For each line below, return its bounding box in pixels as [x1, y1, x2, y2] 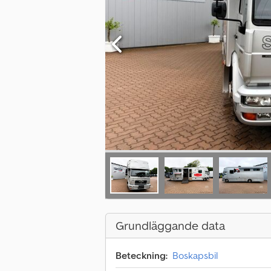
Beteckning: [116, 249, 168, 262]
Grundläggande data [116, 218, 225, 234]
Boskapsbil [172, 249, 218, 262]
